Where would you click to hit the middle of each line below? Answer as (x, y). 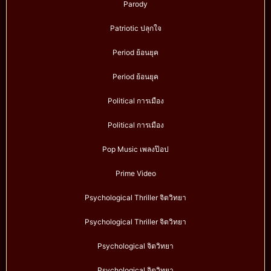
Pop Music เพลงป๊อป (135, 149)
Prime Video (135, 174)
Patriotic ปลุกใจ (135, 28)
